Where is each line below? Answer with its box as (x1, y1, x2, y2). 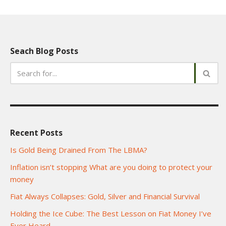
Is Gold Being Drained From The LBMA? (10, 145, 147, 155)
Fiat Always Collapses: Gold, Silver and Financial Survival (10, 191, 200, 202)
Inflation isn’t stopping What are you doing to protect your (10, 162, 212, 173)
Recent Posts (10, 127, 63, 139)
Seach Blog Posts (10, 45, 78, 57)
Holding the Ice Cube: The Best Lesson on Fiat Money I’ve (10, 208, 211, 219)
